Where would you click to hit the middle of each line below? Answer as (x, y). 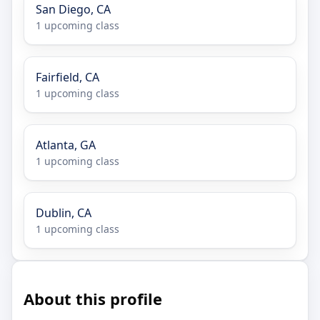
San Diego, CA (73, 10)
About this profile (93, 299)
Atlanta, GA (66, 145)
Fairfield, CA (67, 77)
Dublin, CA (64, 213)
